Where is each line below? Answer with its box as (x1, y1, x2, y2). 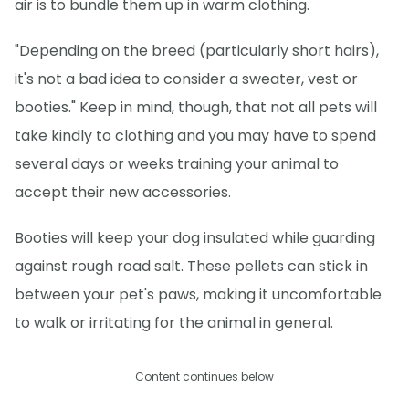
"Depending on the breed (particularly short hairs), (15, 39, 379, 61)
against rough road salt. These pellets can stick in (15, 255, 368, 277)
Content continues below (135, 368, 274, 384)
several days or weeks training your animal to (15, 152, 339, 174)
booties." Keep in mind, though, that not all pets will (15, 96, 377, 118)
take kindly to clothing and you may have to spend (15, 124, 376, 146)
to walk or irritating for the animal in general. (15, 311, 333, 333)
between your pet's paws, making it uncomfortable (15, 283, 382, 305)
